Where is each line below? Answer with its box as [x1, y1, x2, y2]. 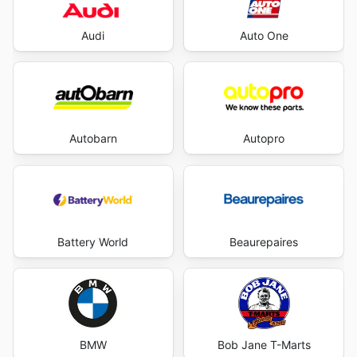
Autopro [243, 131, 285, 146]
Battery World [57, 234, 129, 249]
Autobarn [69, 131, 117, 146]
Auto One [239, 28, 288, 42]
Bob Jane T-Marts [217, 338, 311, 352]
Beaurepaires [229, 234, 299, 249]
